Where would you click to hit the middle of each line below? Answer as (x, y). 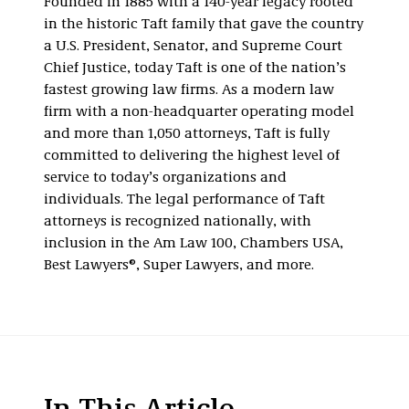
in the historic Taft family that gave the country (204, 25)
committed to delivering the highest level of (192, 156)
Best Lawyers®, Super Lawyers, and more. (179, 266)
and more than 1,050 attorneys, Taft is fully (187, 134)
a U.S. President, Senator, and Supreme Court (193, 47)
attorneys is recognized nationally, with (178, 222)
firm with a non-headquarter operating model (199, 112)
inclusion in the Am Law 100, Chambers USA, (194, 244)
